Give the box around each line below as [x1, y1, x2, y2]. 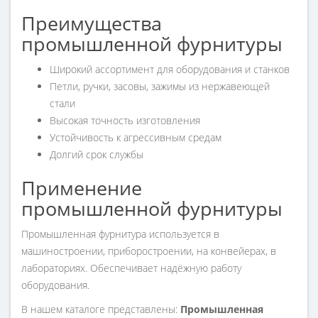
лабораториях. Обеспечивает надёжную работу [21, 261, 241, 275]
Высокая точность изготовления [50, 114, 200, 128]
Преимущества [21, 10, 162, 37]
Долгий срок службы [50, 148, 143, 162]
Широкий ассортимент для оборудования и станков [50, 62, 290, 77]
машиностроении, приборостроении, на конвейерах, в [21, 244, 276, 258]
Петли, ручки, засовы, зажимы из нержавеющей [50, 79, 270, 94]
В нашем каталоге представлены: [21, 302, 180, 317]
